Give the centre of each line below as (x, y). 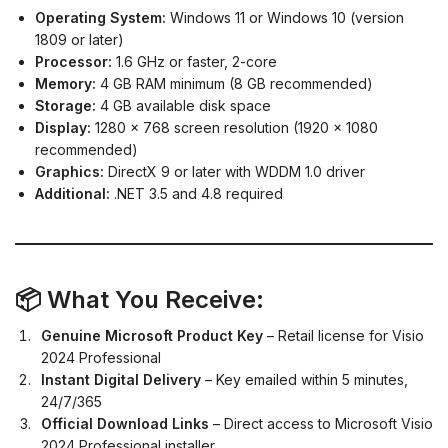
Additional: (72, 194)
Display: (63, 128)
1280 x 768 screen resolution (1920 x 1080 (234, 128)
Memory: (65, 84)
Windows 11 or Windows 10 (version (285, 18)
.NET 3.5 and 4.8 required (196, 194)
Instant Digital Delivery (121, 380)
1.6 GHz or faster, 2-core (194, 62)
